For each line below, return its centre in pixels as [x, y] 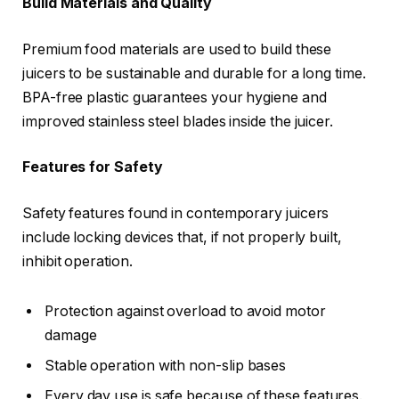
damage [71, 335]
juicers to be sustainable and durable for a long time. [194, 73]
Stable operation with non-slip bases [166, 365]
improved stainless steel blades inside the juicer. [178, 121]
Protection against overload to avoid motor [185, 311]
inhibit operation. [77, 261]
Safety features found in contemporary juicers [176, 213]
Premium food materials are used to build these [177, 49]
